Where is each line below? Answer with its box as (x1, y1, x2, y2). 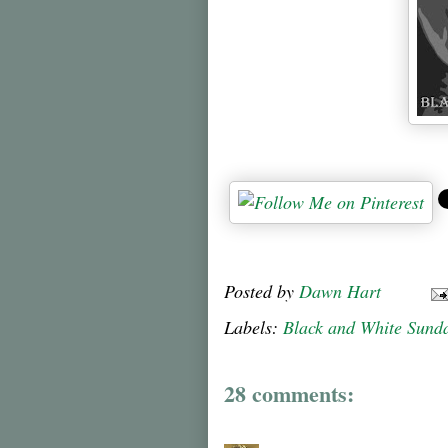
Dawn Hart (299, 278, 381, 303)
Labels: (224, 314, 283, 339)
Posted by (224, 278, 299, 303)
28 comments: (224, 376, 354, 410)
